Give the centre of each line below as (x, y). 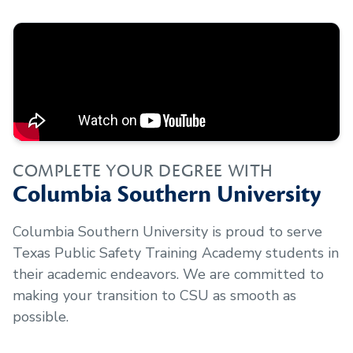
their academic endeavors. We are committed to (168, 274)
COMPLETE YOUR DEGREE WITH (143, 171)
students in (300, 253)
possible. (41, 317)
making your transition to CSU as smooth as (154, 295)
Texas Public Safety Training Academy (137, 253)
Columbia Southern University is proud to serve (167, 232)
